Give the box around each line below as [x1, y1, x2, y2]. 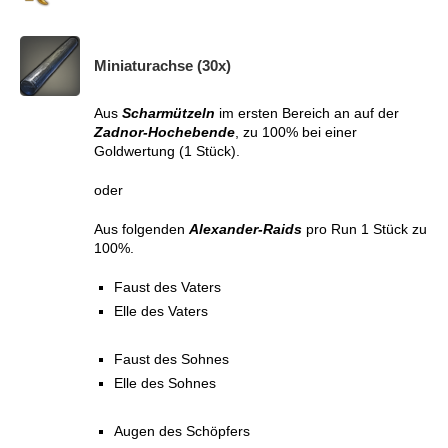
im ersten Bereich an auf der [215, 105, 399, 122]
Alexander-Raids [189, 221, 302, 238]
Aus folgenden [94, 221, 189, 238]
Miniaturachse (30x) [94, 57, 231, 75]
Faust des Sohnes [114, 351, 229, 368]
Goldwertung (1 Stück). [94, 143, 240, 160]
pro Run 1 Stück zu [302, 221, 427, 238]
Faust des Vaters [114, 279, 221, 296]
